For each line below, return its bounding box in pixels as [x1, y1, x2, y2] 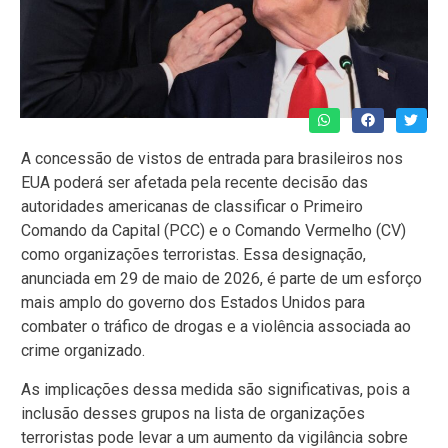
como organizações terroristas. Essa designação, [21, 245, 366, 265]
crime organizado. [21, 341, 145, 361]
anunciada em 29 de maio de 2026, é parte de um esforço [21, 269, 422, 289]
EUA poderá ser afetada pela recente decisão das [21, 173, 368, 193]
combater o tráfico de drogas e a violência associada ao [21, 317, 411, 337]
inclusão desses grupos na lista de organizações [21, 403, 365, 423]
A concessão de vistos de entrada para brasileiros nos [21, 149, 403, 169]
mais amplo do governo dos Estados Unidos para [21, 293, 365, 313]
